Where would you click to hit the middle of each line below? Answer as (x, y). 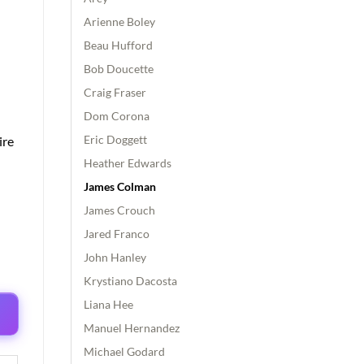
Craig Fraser (115, 92)
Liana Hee (108, 304)
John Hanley (115, 257)
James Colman (119, 186)
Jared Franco (116, 233)
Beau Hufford (118, 45)
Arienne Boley (119, 21)
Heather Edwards (127, 162)
